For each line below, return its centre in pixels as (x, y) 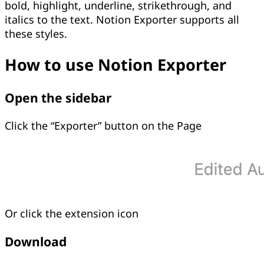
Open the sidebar (58, 97)
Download (36, 241)
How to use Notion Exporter (115, 65)
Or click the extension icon (72, 213)
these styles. (36, 34)
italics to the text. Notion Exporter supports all (122, 20)
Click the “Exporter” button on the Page (103, 125)
